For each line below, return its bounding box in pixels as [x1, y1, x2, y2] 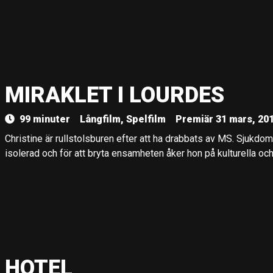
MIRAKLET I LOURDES [5, 82, 224, 108]
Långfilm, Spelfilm [80, 113, 166, 125]
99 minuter [19, 113, 70, 125]
